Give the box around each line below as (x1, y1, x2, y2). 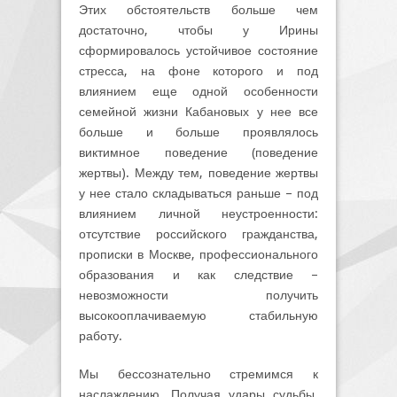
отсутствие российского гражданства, (79, 226, 318, 241)
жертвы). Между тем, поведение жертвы (79, 165, 318, 180)
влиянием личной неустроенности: (79, 206, 318, 221)
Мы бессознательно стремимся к (79, 366, 318, 381)
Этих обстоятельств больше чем (79, 2, 318, 17)
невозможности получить (79, 287, 318, 302)
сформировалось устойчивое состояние (79, 43, 318, 58)
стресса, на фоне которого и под (79, 63, 318, 78)
